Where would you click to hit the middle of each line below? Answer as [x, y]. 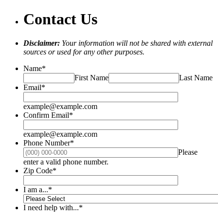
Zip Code [38, 170]
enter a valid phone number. [66, 162]
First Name [91, 77]
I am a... [36, 189]
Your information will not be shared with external [136, 43]
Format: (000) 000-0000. [146, 161]
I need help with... [51, 207]
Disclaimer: [42, 43]
